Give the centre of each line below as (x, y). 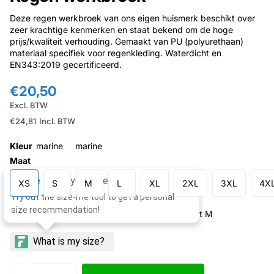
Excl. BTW (29, 105)
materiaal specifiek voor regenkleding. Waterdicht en (116, 53)
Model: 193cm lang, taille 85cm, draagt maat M (118, 214)
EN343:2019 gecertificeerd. (66, 65)
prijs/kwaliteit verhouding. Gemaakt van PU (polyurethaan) (127, 42)
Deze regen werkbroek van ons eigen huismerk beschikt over (132, 18)
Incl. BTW (57, 121)
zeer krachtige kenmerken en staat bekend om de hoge (121, 30)
